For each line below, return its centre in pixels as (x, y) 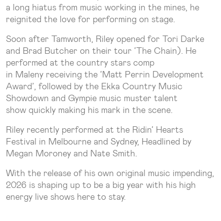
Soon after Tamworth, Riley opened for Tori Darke (105, 39)
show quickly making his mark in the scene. (91, 110)
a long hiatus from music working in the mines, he (103, 7)
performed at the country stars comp (80, 62)
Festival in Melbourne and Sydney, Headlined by (99, 141)
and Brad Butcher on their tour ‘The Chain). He (101, 51)
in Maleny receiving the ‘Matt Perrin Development (105, 74)
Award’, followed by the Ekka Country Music (94, 86)
